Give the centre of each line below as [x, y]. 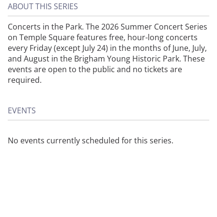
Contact [193, 208]
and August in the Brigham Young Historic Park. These [106, 59]
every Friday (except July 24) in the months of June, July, [107, 48]
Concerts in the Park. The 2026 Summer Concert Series [108, 27]
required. [25, 80]
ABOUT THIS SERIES [43, 6]
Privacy [150, 208]
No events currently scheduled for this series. [91, 140]
